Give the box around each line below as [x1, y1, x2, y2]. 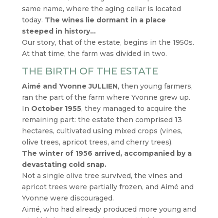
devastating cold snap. [21, 160, 107, 169]
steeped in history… [21, 27, 96, 36]
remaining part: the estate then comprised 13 [21, 115, 182, 124]
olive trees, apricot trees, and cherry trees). [21, 138, 173, 146]
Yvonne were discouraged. [21, 194, 114, 202]
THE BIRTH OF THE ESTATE [21, 65, 158, 77]
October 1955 [31, 104, 81, 113]
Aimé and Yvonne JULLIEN [21, 82, 118, 91]
